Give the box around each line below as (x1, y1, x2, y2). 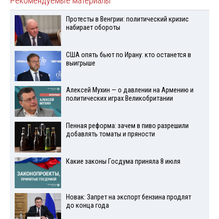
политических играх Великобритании (66, 94, 173, 103)
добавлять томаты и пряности (66, 130, 155, 139)
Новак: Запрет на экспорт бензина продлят (66, 193, 191, 201)
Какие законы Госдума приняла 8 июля (66, 157, 180, 166)
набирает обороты (66, 23, 120, 32)
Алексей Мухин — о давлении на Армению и (66, 86, 194, 95)
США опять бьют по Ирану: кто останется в (66, 50, 191, 59)
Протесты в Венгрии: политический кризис (66, 15, 189, 23)
